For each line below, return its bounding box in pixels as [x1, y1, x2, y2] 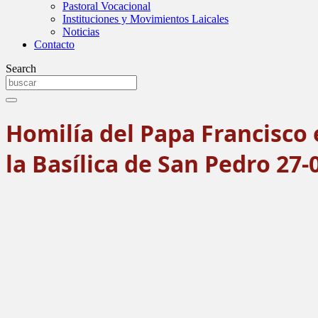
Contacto [34, 38, 75, 50]
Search [6, 62, 36, 75]
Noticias [62, 26, 99, 38]
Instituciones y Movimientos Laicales [62, 13, 229, 25]
